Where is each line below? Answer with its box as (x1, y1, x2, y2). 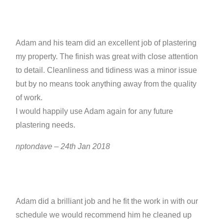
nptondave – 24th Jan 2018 (16, 142, 112, 151)
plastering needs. (16, 120, 76, 129)
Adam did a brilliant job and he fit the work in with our (16, 197, 198, 205)
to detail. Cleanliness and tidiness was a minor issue (16, 66, 197, 74)
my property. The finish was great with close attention (16, 52, 198, 61)
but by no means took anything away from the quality (16, 79, 197, 88)
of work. (16, 93, 43, 102)
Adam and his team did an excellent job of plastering (16, 38, 197, 47)
